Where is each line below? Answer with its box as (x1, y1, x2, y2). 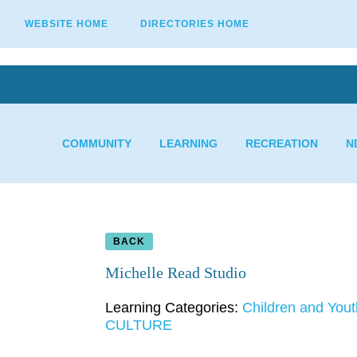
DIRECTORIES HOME (140, 18, 249, 29)
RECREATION (245, 137, 319, 150)
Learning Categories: (105, 300, 242, 316)
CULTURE (105, 317, 172, 334)
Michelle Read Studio (105, 263, 246, 281)
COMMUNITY (62, 137, 132, 150)
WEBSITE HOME (25, 18, 108, 29)
